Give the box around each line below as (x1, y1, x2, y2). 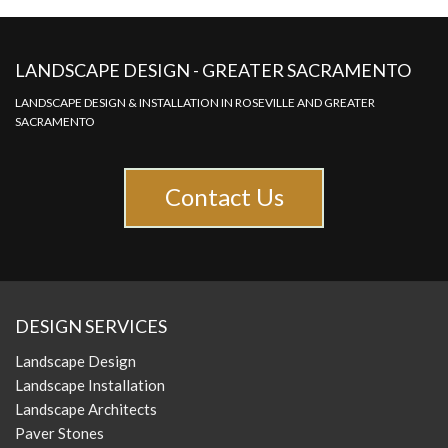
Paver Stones (15, 423, 104, 442)
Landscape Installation (15, 375, 165, 394)
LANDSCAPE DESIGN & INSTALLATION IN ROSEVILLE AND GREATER (15, 95, 375, 111)
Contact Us (164, 182, 284, 212)
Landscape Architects (15, 399, 157, 418)
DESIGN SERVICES (15, 314, 167, 337)
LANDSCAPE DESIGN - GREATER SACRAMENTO (15, 59, 411, 82)
